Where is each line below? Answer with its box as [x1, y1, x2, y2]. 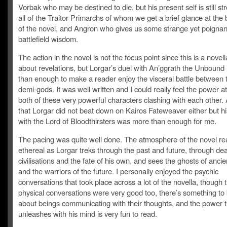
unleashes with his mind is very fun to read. [18, 208, 157, 219]
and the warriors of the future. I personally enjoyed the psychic [18, 166, 218, 176]
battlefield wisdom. [18, 33, 78, 44]
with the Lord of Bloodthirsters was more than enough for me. [18, 116, 216, 126]
